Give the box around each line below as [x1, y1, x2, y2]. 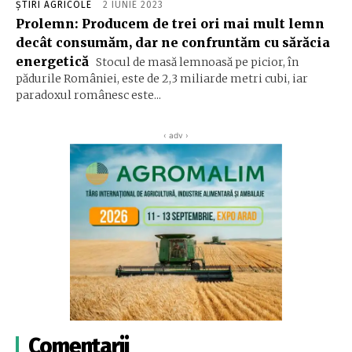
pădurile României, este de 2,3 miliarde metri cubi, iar [16, 71, 308, 86]
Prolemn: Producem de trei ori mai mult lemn [16, 15, 324, 31]
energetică [16, 53, 89, 69]
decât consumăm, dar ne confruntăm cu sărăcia [16, 34, 330, 50]
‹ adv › [163, 130, 189, 140]
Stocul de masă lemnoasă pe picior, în [93, 54, 299, 69]
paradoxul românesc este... [16, 87, 161, 102]
